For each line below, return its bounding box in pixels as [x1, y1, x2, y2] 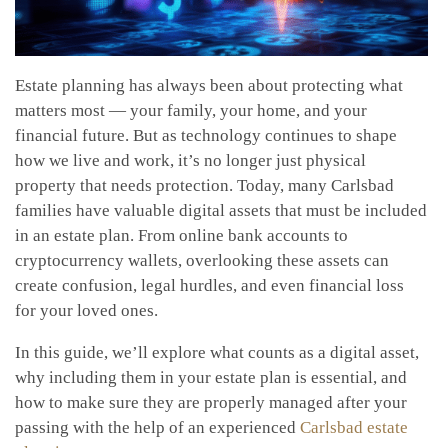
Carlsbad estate [300, 418, 408, 438]
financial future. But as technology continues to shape [15, 126, 397, 146]
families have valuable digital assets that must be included [15, 201, 427, 221]
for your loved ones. [15, 301, 158, 321]
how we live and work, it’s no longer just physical [15, 151, 366, 171]
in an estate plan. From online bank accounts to [15, 226, 348, 246]
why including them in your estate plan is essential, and [15, 368, 407, 388]
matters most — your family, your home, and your [15, 101, 367, 121]
